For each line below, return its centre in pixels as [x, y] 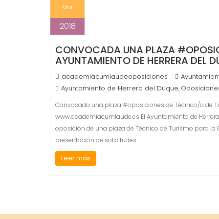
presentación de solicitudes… [97, 140]
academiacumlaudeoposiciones [115, 77]
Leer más [76, 158]
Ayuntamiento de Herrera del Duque [120, 88]
